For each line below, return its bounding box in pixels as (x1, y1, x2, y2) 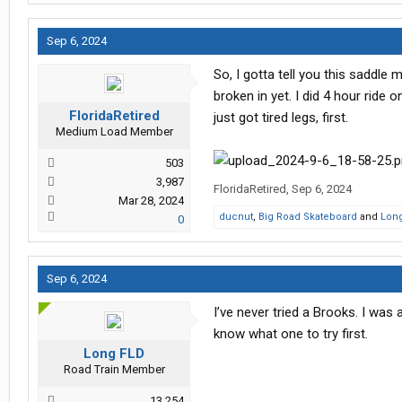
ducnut (219, 211, 253, 223)
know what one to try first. (214, 326, 368, 343)
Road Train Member (63, 363, 165, 377)
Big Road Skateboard (258, 211, 357, 223)
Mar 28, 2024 (118, 194, 184, 208)
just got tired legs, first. (214, 109, 348, 127)
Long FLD (83, 345, 144, 363)
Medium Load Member (55, 125, 173, 139)
